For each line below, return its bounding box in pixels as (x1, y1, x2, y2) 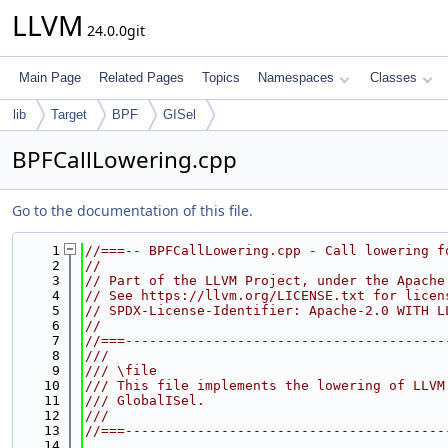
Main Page (19, 70, 81, 85)
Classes (370, 70, 417, 85)
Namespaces (258, 70, 334, 85)
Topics (202, 70, 240, 85)
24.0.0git (83, 21, 145, 40)
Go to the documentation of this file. (12, 201, 253, 220)
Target (51, 107, 87, 122)
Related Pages (99, 70, 184, 85)
